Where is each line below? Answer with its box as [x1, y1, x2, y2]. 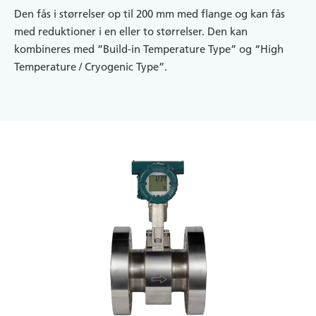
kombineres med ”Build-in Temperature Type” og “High [14, 42, 284, 56]
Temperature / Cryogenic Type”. [14, 60, 167, 74]
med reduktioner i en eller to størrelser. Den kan [14, 25, 248, 39]
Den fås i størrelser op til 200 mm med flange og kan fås [14, 7, 285, 21]
